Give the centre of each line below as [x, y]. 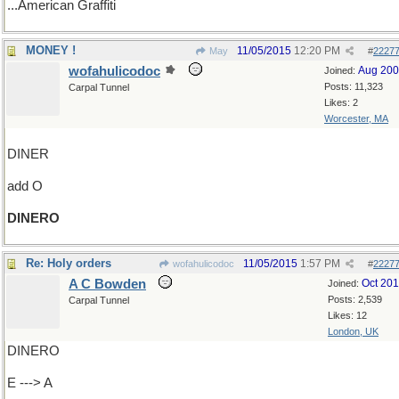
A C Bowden [107, 284]
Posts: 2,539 [355, 299]
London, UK [353, 331]
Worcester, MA [356, 118]
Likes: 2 [341, 102]
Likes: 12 [347, 315]
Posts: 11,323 [354, 86]
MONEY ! [51, 50]
